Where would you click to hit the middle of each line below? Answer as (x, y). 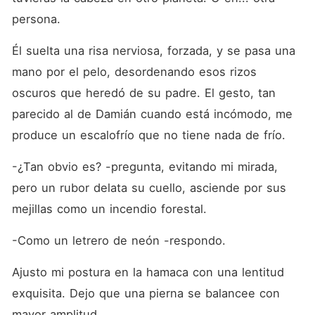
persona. (36, 19)
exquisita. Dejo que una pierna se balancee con (146, 293)
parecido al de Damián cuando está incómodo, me (152, 114)
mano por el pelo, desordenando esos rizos (134, 72)
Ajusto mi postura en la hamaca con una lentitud (148, 272)
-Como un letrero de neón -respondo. (118, 240)
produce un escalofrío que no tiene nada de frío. (148, 135)
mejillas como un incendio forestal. (109, 209)
